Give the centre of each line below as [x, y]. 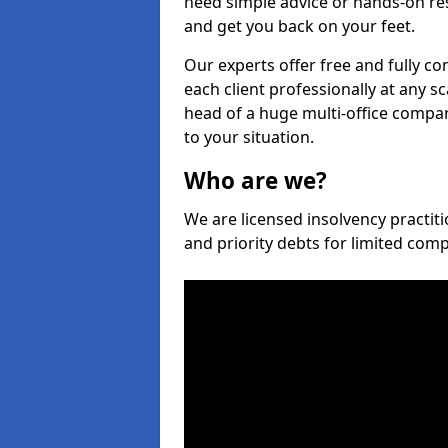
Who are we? [255, 180]
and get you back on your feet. [299, 26]
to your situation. [249, 137]
